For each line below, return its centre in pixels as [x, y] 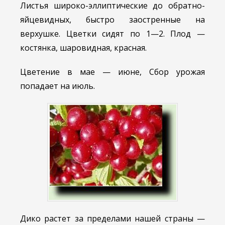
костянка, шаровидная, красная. [83, 48]
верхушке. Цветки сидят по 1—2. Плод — [113, 34]
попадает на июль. [58, 86]
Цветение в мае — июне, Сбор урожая [113, 72]
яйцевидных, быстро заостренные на [113, 20]
